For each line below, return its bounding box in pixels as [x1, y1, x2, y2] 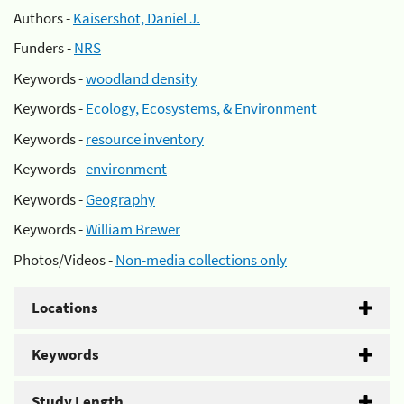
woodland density [86, 68, 197, 88]
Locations [32, 297, 98, 317]
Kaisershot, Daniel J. [73, 7, 200, 28]
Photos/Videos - [14, 249, 115, 270]
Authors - [14, 7, 73, 28]
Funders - [14, 38, 74, 58]
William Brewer [86, 219, 180, 239]
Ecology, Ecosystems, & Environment [86, 98, 317, 118]
